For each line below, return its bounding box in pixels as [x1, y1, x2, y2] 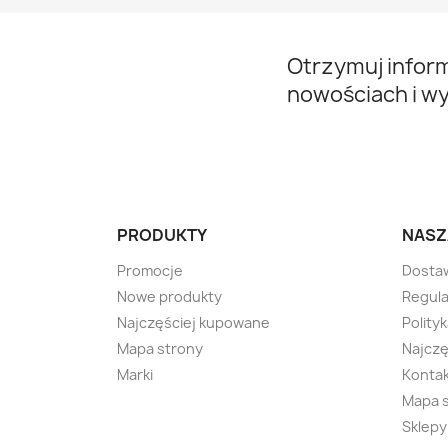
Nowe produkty [117, 287, 222, 306]
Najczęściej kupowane [117, 313, 270, 332]
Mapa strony [117, 339, 203, 358]
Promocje [117, 261, 183, 280]
